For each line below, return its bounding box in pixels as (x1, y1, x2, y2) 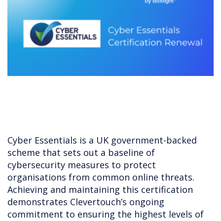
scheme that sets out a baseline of (7, 147, 155, 159)
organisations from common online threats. (7, 171, 194, 184)
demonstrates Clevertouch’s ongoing (7, 196, 164, 208)
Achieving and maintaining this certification (7, 184, 193, 196)
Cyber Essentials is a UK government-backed (7, 134, 197, 147)
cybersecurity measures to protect (7, 159, 156, 171)
